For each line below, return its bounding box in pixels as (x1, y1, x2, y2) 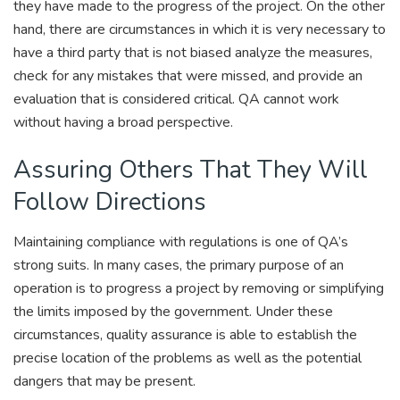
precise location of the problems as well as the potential (13, 347, 362, 368)
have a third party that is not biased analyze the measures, (13, 42, 372, 62)
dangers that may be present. (13, 371, 196, 391)
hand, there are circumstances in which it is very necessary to (13, 19, 386, 39)
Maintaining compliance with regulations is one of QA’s (13, 231, 348, 252)
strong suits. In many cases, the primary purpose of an (13, 254, 344, 275)
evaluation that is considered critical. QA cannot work (13, 88, 339, 109)
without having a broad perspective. (13, 112, 233, 132)
